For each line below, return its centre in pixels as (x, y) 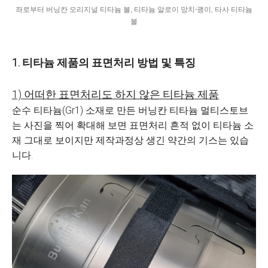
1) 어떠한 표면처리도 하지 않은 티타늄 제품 (115, 94)
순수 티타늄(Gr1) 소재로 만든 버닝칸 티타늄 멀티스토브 (130, 110)
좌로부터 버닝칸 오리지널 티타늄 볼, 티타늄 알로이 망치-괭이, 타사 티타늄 (134, 10)
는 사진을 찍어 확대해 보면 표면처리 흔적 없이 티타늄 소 (133, 125)
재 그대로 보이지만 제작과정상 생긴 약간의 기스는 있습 (130, 140)
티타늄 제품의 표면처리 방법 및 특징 (109, 63)
